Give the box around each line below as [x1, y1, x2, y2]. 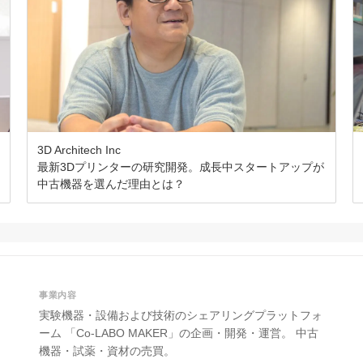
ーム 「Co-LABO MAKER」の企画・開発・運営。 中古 [39, 327, 318, 340]
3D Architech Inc [37, 143, 122, 157]
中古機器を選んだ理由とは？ [37, 177, 186, 191]
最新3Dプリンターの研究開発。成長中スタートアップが [37, 160, 325, 174]
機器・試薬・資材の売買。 [39, 344, 175, 358]
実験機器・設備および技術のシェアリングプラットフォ [39, 309, 322, 322]
